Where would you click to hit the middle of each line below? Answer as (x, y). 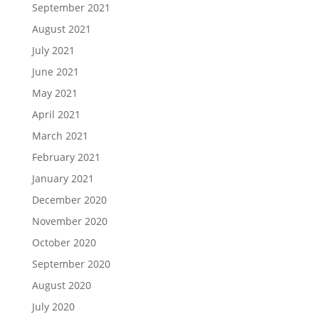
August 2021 (61, 29)
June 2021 (55, 72)
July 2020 (53, 307)
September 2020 (71, 264)
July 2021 (53, 50)
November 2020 (69, 221)
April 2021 (56, 114)
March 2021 (60, 136)
